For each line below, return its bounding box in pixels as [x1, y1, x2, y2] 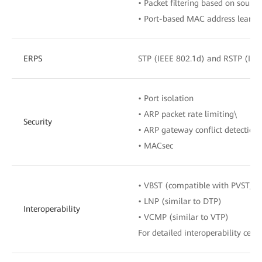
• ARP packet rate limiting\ [138, 109, 237, 119]
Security [23, 116, 52, 126]
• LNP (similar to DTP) [138, 196, 222, 206]
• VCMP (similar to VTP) [138, 212, 229, 222]
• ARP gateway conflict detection [138, 125, 258, 135]
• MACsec [138, 140, 173, 150]
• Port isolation [138, 93, 194, 103]
